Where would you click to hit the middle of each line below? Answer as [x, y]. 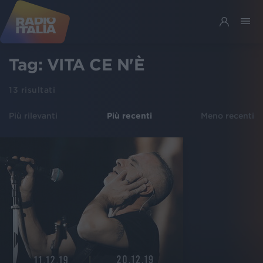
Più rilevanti [33, 116]
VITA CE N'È [95, 65]
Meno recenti [227, 116]
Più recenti [129, 116]
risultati [37, 90]
